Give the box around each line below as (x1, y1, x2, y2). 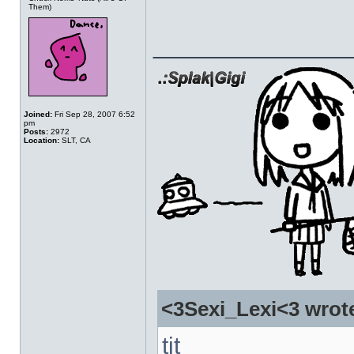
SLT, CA (59, 136, 91, 145)
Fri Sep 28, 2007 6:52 (52, 110, 135, 119)
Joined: (24, 110, 52, 119)
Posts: (24, 127, 48, 136)
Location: (24, 136, 59, 145)
